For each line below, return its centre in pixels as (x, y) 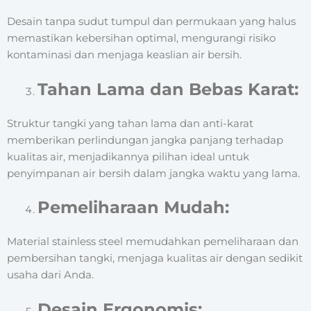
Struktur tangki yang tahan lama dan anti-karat (130, 123)
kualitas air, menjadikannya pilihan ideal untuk (128, 157)
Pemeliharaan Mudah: (133, 208)
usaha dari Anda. (50, 275)
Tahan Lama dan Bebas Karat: (168, 89)
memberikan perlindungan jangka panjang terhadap (145, 140)
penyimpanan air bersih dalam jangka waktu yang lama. (153, 173)
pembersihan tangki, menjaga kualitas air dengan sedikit (155, 259)
